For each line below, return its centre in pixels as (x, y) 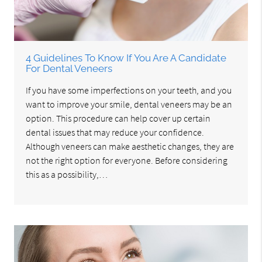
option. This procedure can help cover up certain (118, 118)
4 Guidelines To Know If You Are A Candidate (126, 58)
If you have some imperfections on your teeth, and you (129, 90)
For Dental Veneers (69, 69)
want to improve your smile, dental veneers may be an (129, 104)
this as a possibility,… (67, 175)
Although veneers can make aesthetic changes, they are (130, 146)
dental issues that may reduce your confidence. (115, 132)
